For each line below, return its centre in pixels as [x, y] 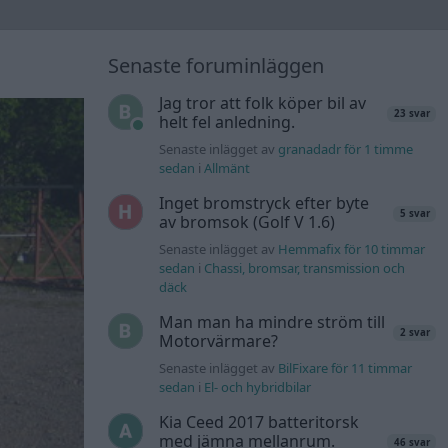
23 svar [411, 114]
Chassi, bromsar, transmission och [305, 268]
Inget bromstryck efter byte [264, 203]
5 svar [414, 214]
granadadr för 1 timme [346, 149]
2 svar [414, 333]
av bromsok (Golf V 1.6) [247, 222]
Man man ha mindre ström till [272, 322]
